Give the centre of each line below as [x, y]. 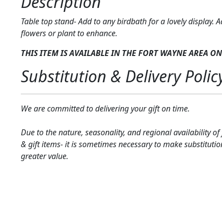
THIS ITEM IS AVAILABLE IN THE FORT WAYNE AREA [114, 53]
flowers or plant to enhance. [69, 33]
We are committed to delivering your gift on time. [105, 109]
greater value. [44, 156]
